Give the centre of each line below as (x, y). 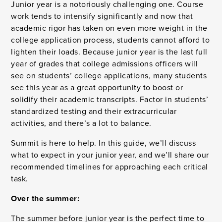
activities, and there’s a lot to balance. (81, 123)
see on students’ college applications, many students (109, 76)
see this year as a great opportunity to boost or (97, 88)
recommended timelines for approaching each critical (110, 167)
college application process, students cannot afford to (111, 40)
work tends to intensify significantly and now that (102, 16)
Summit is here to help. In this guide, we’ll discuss (104, 143)
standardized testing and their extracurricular (94, 111)
